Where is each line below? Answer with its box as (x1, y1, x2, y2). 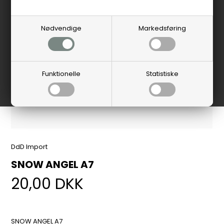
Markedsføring (138, 23, 186, 33)
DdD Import (11, 141, 48, 151)
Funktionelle (42, 69, 81, 78)
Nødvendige (41, 23, 82, 33)
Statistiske (146, 69, 179, 78)
